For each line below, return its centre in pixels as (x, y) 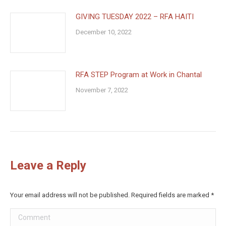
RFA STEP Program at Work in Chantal (139, 74)
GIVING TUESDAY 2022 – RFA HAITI (135, 16)
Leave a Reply (48, 165)
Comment (27, 215)
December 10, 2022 (104, 32)
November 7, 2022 (102, 90)
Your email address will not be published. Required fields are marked (110, 195)
